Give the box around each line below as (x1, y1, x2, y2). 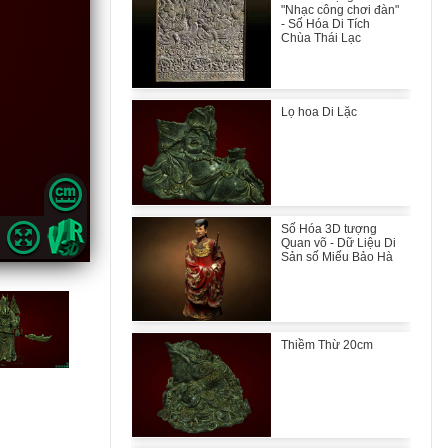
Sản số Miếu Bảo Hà (280, 249, 393, 264)
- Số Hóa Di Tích (280, 17, 370, 31)
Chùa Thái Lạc (280, 31, 361, 45)
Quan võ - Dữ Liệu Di (280, 235, 396, 250)
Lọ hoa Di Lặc (280, 105, 357, 120)
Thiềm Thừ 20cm (280, 337, 373, 352)
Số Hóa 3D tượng (280, 221, 377, 236)
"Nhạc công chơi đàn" (280, 3, 399, 17)
